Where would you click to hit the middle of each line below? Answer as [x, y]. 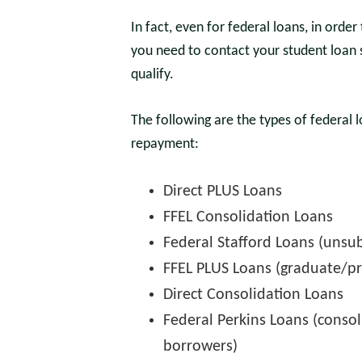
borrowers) [200, 347]
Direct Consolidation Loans [253, 295]
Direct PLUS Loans [223, 192]
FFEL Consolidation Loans [248, 217]
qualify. [152, 75]
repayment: [165, 144]
